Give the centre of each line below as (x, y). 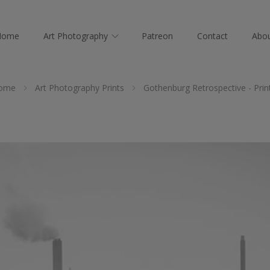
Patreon (157, 36)
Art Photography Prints (79, 88)
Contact (212, 36)
